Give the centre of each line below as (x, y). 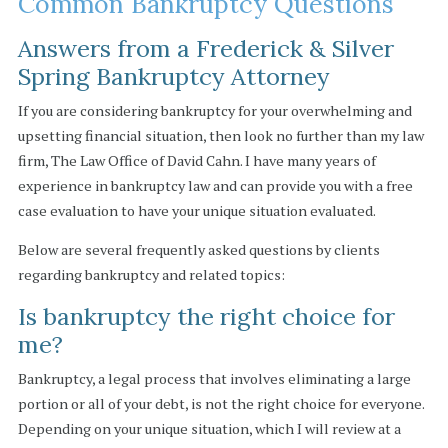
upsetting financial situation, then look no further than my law (220, 135)
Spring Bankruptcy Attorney (173, 76)
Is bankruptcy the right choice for (206, 316)
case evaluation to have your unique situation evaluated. (196, 210)
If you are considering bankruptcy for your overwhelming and (214, 110)
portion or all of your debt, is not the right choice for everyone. (220, 403)
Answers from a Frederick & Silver (205, 48)
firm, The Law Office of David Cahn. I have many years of (196, 160)
